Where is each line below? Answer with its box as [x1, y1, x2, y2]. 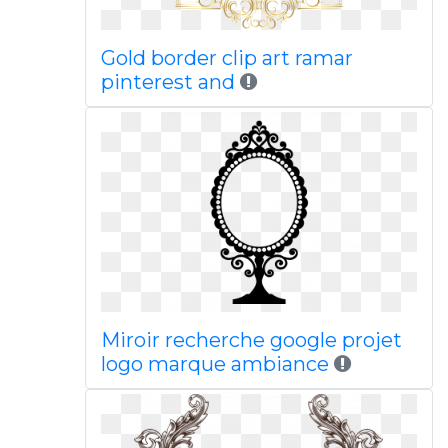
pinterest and [100, 70, 235, 94]
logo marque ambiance [100, 352, 329, 376]
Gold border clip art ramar [100, 46, 353, 70]
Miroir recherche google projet [100, 328, 402, 352]
